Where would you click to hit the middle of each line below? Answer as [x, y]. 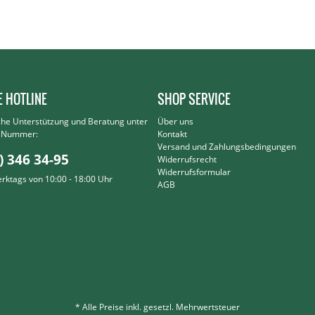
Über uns [175, 121]
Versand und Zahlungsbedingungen [227, 147]
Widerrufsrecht [187, 159]
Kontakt [172, 134]
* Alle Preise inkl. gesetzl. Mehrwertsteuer [157, 307]
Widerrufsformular [194, 172]
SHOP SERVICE [194, 99]
